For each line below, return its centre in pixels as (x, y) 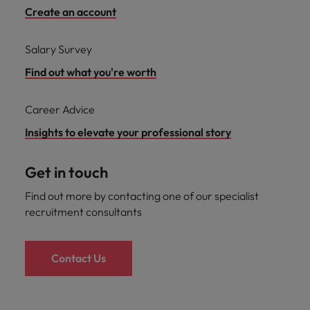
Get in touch (66, 172)
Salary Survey (58, 49)
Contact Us (79, 258)
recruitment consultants (83, 212)
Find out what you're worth (91, 72)
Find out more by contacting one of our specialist (142, 196)
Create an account (71, 12)
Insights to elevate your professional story (128, 132)
